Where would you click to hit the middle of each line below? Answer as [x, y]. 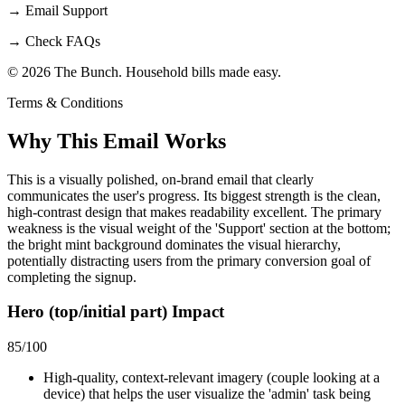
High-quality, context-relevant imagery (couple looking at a [212, 378]
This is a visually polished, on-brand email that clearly [160, 179]
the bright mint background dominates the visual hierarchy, [174, 244]
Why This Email [86, 141]
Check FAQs [63, 41]
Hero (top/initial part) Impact [116, 312]
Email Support [66, 10]
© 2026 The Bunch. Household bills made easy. [144, 71]
